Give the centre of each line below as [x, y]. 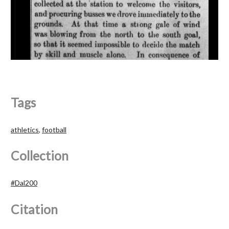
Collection [40, 155]
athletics [25, 129]
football [54, 129]
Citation [34, 209]
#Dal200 [24, 182]
